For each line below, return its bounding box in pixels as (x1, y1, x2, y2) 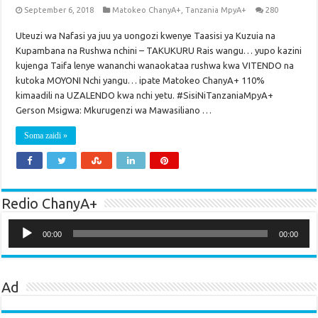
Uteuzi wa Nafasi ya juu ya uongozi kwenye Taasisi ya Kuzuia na (16, 31, 276, 41)
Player (8, 229, 34, 239)
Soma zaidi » (24, 131, 68, 141)
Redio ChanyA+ (1, 195, 98, 212)
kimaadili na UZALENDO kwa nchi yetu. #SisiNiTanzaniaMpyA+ (16, 90, 274, 101)
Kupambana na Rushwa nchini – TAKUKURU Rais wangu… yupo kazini (16, 45, 302, 56)
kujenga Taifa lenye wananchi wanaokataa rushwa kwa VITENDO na (16, 60, 295, 71)
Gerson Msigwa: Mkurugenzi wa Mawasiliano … (16, 105, 212, 116)
